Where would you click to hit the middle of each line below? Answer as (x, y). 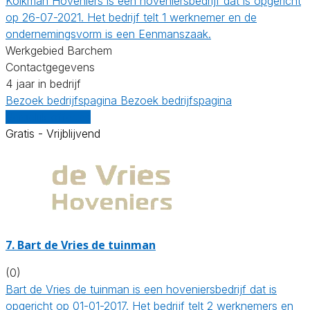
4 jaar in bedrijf (43, 83)
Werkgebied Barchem (59, 50)
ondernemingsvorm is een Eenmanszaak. (108, 34)
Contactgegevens (50, 67)
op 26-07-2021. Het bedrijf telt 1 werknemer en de (131, 17)
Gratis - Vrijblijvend (53, 133)
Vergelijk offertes (48, 117)
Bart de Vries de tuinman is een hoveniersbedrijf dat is (141, 289)
